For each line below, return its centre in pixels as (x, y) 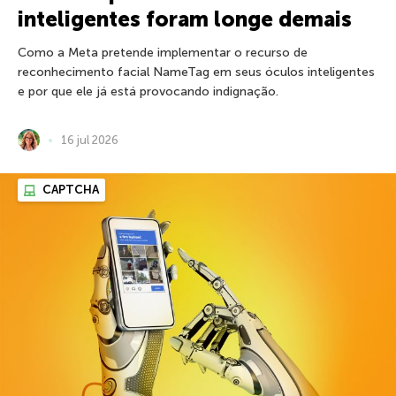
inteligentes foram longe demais (185, 19)
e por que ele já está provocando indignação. (148, 92)
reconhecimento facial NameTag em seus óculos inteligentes (196, 72)
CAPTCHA (69, 190)
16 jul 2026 (90, 141)
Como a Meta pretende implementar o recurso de (163, 53)
